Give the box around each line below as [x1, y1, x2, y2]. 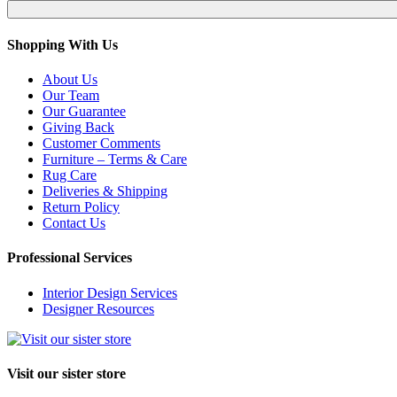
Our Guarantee [43, 104, 126, 120]
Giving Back [43, 120, 114, 136]
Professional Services [7, 250, 132, 266]
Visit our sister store [7, 365, 126, 381]
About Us [43, 72, 97, 88]
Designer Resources [43, 300, 154, 316]
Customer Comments [43, 136, 160, 152]
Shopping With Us [7, 36, 118, 52]
